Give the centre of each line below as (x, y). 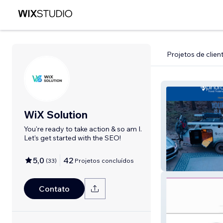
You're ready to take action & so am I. (83, 129)
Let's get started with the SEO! (72, 138)
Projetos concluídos (104, 160)
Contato (54, 189)
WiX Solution (56, 114)
